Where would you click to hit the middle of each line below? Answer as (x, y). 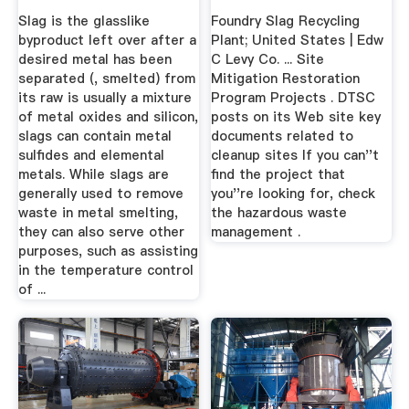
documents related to (283, 136)
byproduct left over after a (107, 40)
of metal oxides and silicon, (108, 116)
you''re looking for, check (294, 193)
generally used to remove (100, 193)
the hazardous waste (279, 212)
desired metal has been (94, 59)
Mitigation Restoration (286, 78)
